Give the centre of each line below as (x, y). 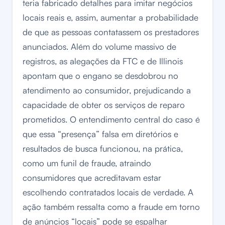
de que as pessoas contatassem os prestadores (111, 32)
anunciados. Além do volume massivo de (99, 47)
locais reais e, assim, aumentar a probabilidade (110, 18)
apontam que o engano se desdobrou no (100, 76)
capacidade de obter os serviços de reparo (104, 105)
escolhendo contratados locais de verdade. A (108, 192)
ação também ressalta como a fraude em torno (111, 207)
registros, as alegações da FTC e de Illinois (103, 61)
